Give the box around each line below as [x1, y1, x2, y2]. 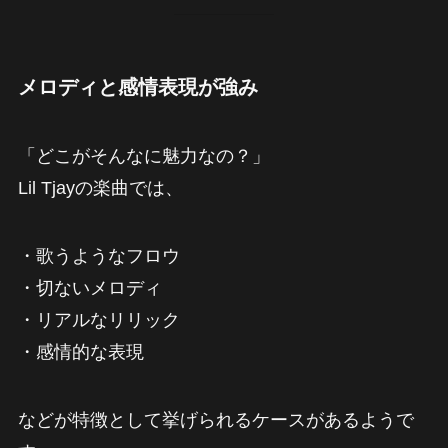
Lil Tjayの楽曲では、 [17, 178, 183, 199]
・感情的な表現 [17, 342, 144, 363]
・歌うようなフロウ [17, 246, 180, 267]
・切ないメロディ [17, 278, 162, 299]
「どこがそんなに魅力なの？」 [17, 146, 270, 167]
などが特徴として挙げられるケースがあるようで [17, 410, 414, 431]
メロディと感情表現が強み [17, 75, 258, 98]
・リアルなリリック [17, 310, 180, 331]
